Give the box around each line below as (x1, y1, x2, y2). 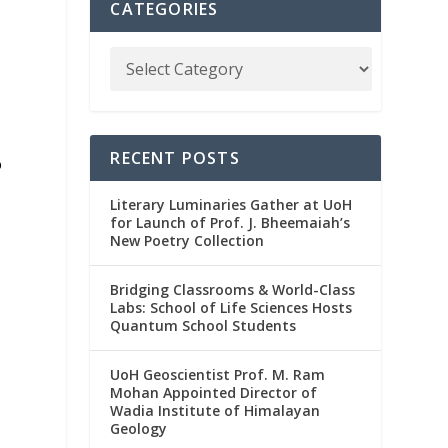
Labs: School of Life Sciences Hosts (110, 297, 353, 317)
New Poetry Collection (110, 230, 265, 250)
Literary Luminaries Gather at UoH (110, 194, 353, 214)
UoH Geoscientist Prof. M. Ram (110, 364, 326, 384)
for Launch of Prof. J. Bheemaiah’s (110, 212, 351, 232)
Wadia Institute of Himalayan (110, 400, 321, 420)
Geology (110, 418, 168, 438)
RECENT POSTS (110, 146, 240, 169)
